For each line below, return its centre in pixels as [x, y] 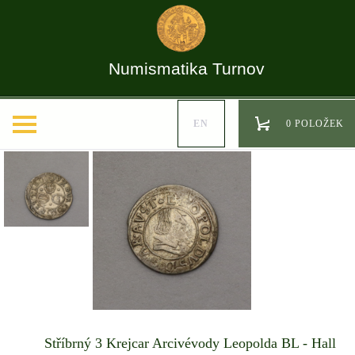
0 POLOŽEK [315, 123]
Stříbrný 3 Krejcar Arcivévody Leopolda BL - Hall [190, 343]
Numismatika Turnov [186, 69]
